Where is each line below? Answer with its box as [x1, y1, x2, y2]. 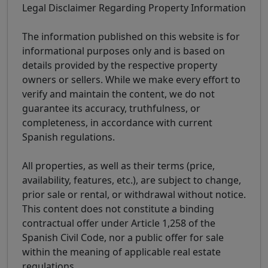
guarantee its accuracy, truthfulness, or [22, 101, 200, 115]
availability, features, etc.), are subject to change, [22, 173, 241, 187]
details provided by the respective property [22, 58, 217, 72]
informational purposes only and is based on [22, 44, 225, 57]
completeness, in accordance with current [22, 115, 212, 129]
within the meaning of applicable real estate [22, 245, 221, 258]
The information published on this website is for [22, 29, 240, 43]
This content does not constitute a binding [22, 202, 214, 215]
